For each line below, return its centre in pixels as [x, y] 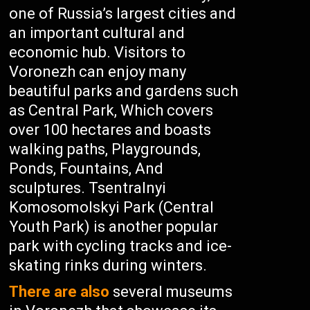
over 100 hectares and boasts [110, 130]
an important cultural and [97, 33]
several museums [171, 292]
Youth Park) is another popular [114, 227]
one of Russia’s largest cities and [123, 13]
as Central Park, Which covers [111, 110]
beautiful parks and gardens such [124, 91]
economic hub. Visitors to [98, 52]
